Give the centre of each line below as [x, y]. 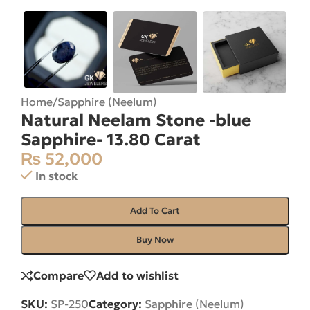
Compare [58, 276]
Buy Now [155, 240]
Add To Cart [155, 211]
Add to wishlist [137, 276]
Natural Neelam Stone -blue [136, 121]
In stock [56, 176]
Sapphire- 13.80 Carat [111, 140]
